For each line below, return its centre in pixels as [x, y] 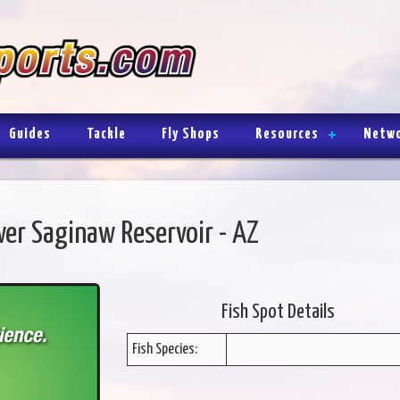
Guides [30, 134]
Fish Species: [164, 349]
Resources [287, 134]
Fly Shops [191, 134]
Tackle [106, 134]
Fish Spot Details [278, 312]
